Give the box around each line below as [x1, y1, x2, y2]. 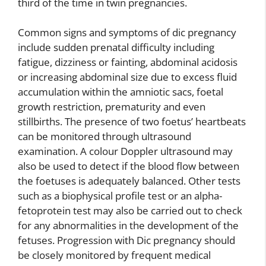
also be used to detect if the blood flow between [18, 159, 239, 173]
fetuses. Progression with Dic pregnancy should [18, 233, 235, 248]
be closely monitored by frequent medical [18, 248, 211, 262]
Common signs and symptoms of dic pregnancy [18, 26, 236, 40]
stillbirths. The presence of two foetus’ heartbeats [18, 115, 246, 129]
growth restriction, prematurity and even [18, 100, 205, 114]
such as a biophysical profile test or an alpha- [18, 189, 222, 203]
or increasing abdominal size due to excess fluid [18, 70, 237, 84]
